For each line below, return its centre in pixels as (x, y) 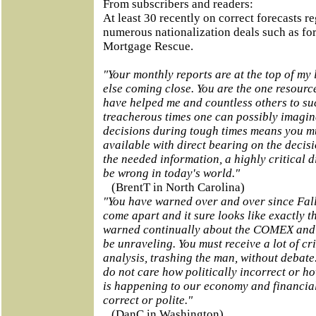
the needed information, (164, 159)
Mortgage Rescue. (148, 46)
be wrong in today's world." (171, 173)
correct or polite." (148, 300)
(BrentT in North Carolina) (178, 187)
